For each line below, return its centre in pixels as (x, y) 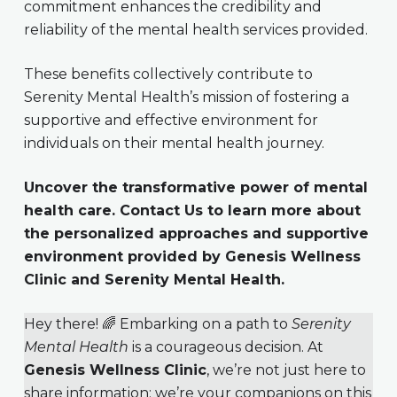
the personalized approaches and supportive (196, 233)
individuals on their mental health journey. (174, 143)
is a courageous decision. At (226, 346)
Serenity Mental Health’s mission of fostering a (186, 97)
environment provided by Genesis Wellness (192, 256)
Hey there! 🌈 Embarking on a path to (157, 323)
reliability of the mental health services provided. (195, 29)
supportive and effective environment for (171, 120)
